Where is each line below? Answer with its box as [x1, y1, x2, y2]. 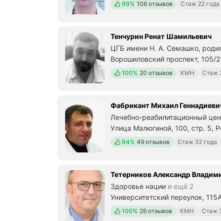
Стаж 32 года [178, 138, 217, 146]
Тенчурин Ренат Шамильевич [110, 32, 212, 41]
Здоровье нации [110, 182, 166, 191]
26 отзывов [140, 207, 172, 215]
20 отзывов [140, 69, 173, 77]
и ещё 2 [166, 182, 193, 191]
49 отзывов [137, 138, 170, 146]
